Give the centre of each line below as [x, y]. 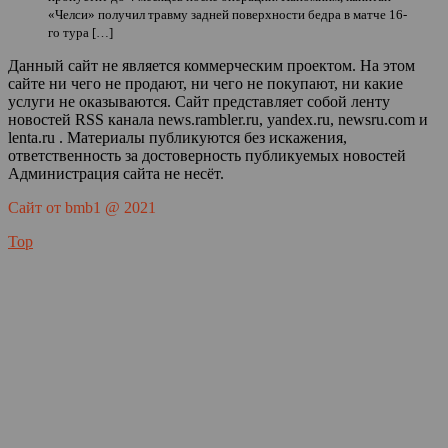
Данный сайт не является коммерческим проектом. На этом [211, 65]
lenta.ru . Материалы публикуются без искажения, [177, 137]
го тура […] [80, 32]
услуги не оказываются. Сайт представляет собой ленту [199, 101]
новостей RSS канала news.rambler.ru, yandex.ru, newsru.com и [218, 119]
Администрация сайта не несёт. [116, 173]
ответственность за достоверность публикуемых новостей [207, 155]
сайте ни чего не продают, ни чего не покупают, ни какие [205, 83]
